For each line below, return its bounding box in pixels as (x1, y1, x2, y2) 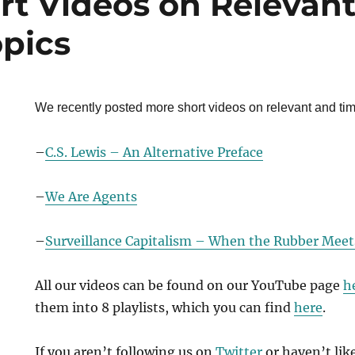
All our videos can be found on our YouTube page (35, 277, 343, 293)
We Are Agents (45, 188, 137, 204)
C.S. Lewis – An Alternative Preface (45, 143, 263, 160)
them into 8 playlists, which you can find (35, 299, 294, 315)
